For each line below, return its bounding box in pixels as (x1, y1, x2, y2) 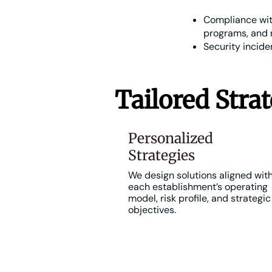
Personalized (128, 129, 213, 147)
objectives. (128, 203, 176, 216)
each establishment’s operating (128, 180, 268, 193)
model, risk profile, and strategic (128, 192, 271, 205)
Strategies (128, 146, 195, 164)
